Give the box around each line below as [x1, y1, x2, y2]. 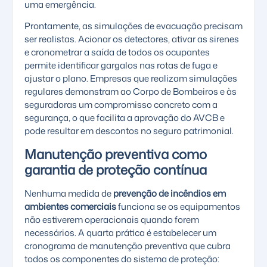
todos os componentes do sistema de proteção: [24, 252, 219, 265]
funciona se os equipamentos [116, 200, 240, 213]
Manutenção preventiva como [24, 144, 207, 163]
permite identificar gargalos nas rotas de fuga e [24, 59, 218, 72]
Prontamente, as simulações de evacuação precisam [24, 20, 243, 33]
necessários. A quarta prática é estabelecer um [24, 226, 216, 239]
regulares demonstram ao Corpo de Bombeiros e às [24, 85, 237, 98]
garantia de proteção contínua [24, 160, 207, 179]
